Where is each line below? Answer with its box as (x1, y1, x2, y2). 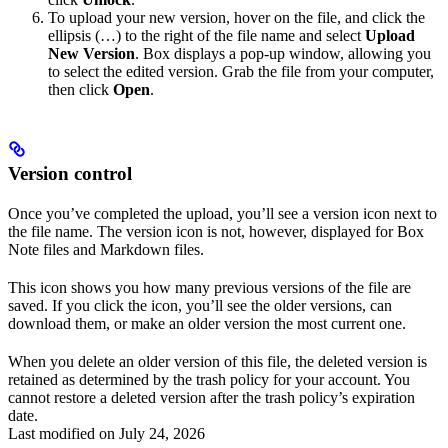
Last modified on (8, 425, 115, 443)
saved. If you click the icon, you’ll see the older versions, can (8, 297, 392, 315)
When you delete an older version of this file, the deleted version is (8, 353, 427, 371)
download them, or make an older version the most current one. (8, 315, 406, 333)
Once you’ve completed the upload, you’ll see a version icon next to (8, 205, 437, 223)
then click (48, 81, 113, 99)
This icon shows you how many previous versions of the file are (8, 279, 411, 297)
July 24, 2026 (119, 425, 205, 443)
